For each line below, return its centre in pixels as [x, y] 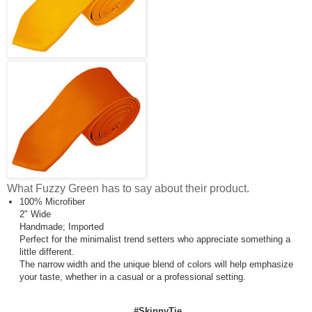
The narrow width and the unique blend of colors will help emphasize [156, 264]
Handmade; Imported [62, 226]
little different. [47, 251]
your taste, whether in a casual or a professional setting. [133, 276]
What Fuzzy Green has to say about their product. [128, 188]
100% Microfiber [52, 201]
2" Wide [35, 214]
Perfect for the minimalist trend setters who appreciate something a [155, 239]
